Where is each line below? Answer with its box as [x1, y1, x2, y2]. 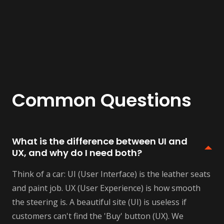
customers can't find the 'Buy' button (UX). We [12, 210, 183, 221]
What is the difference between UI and [12, 134, 187, 147]
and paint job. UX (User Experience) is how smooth [12, 182, 200, 193]
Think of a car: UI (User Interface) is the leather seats [12, 168, 210, 179]
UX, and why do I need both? [12, 146, 142, 159]
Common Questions [12, 87, 191, 113]
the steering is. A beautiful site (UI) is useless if [12, 196, 186, 207]
